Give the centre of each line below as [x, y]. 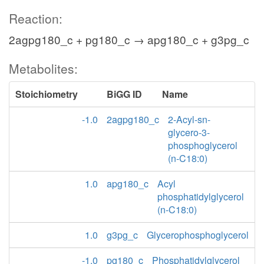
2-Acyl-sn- [189, 119]
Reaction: [36, 18]
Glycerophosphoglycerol [198, 235]
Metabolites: [43, 68]
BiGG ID [124, 94]
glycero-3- [189, 132]
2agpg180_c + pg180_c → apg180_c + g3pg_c [129, 39]
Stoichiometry [47, 94]
